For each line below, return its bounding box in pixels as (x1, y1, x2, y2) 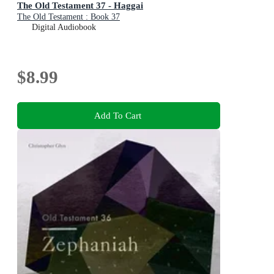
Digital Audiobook (32, 22, 96, 32)
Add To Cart (94, 110, 141, 121)
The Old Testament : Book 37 (17, 12, 120, 21)
